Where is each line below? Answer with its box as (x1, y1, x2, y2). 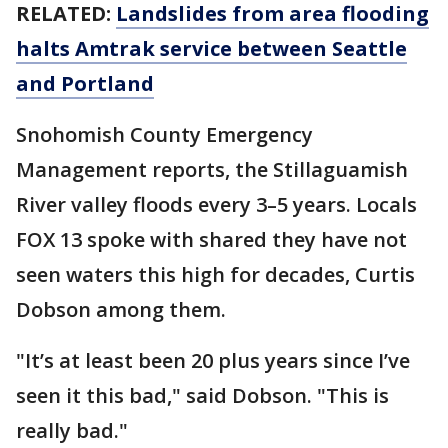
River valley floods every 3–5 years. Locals (16, 191, 417, 218)
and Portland (16, 70, 154, 97)
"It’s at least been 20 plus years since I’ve (16, 347, 410, 374)
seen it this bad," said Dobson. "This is (16, 382, 389, 409)
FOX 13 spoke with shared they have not (16, 226, 407, 253)
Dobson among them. (16, 296, 226, 323)
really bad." (16, 417, 128, 444)
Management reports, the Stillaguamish (16, 156, 408, 183)
